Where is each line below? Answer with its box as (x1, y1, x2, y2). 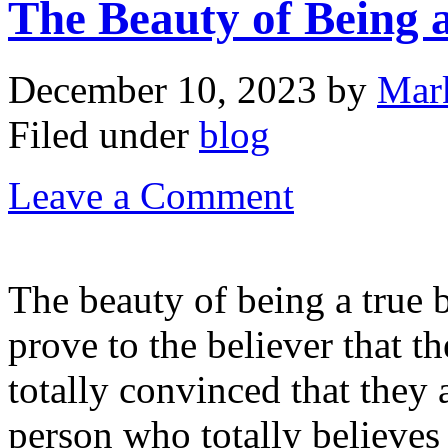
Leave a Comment (8, 173, 294, 217)
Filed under (8, 112, 199, 156)
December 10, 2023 (8, 67, 317, 111)
